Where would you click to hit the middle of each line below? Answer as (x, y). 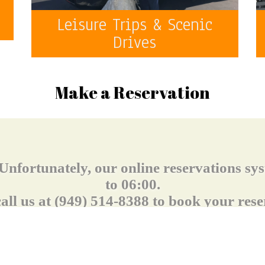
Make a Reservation (132, 92)
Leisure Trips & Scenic (135, 24)
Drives (135, 42)
